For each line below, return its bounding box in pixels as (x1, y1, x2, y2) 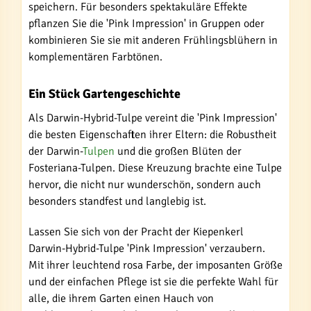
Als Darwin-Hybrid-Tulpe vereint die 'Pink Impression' (28, 111, 277, 125)
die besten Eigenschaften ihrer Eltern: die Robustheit (28, 128, 276, 142)
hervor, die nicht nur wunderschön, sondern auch (28, 178, 261, 192)
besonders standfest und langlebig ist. (28, 194, 206, 208)
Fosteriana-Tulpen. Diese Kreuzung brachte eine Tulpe (28, 161, 282, 175)
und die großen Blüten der (115, 144, 242, 158)
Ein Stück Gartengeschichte (28, 86, 180, 101)
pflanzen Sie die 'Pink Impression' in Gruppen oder (28, 17, 264, 31)
